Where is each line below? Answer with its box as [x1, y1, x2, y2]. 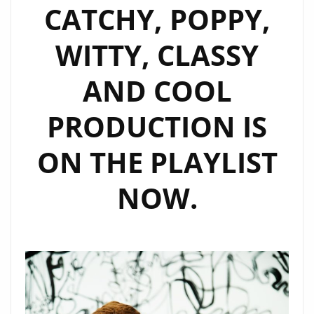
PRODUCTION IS [47, 107, 267, 146]
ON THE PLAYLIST [36, 143, 278, 182]
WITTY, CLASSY [55, 36, 259, 74]
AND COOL [82, 71, 232, 110]
